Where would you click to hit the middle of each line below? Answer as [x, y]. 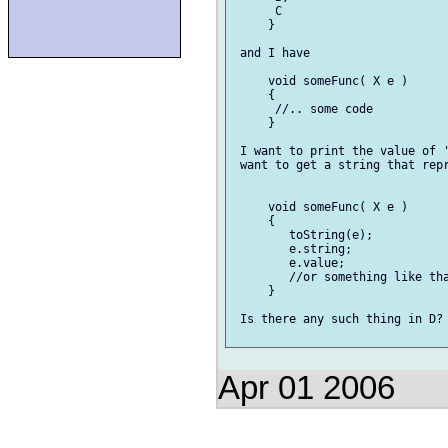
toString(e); [303, 235]
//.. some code [303, 109]
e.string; [292, 249]
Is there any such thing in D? [338, 319]
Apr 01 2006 [306, 388]
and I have [271, 53]
